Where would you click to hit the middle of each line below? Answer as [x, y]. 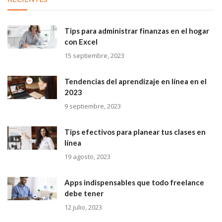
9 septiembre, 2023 [93, 106]
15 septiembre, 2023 [94, 56]
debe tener [84, 194]
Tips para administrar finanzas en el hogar [137, 31]
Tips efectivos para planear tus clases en [135, 132]
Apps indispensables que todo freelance [134, 183]
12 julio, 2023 [83, 207]
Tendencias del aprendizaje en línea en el [136, 82]
